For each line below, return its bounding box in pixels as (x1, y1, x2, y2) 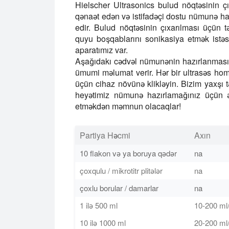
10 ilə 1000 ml (80, 217, 126, 228)
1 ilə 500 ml (80, 199, 118, 211)
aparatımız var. (75, 43, 128, 56)
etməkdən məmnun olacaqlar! (75, 100, 181, 112)
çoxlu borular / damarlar (80, 182, 158, 193)
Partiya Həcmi (80, 129, 130, 141)
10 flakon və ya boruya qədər (80, 147, 177, 158)
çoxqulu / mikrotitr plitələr (80, 165, 163, 176)
